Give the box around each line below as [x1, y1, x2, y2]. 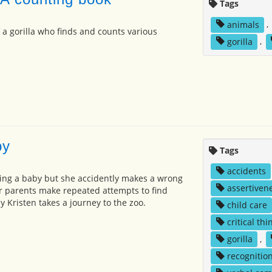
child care [226, 199, 267, 211]
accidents [226, 165, 266, 177]
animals [226, 18, 259, 30]
